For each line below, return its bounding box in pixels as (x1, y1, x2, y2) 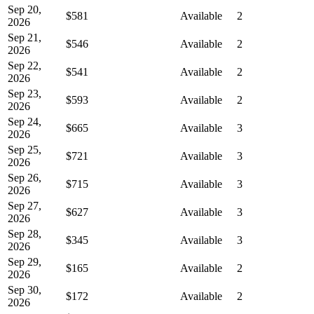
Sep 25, (8, 143, 41, 156)
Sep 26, (8, 171, 41, 184)
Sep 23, (8, 87, 41, 100)
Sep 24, (8, 115, 41, 128)
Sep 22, (8, 59, 41, 71)
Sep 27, (8, 199, 41, 212)
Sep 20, (8, 3, 41, 15)
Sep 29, (8, 255, 41, 268)
